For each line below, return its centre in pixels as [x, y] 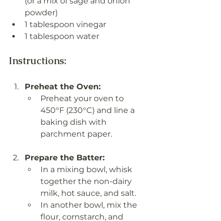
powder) [41, 13]
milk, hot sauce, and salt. [88, 193]
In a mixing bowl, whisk [87, 170]
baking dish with [74, 122]
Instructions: [38, 61]
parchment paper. [76, 134]
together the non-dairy [87, 182]
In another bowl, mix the [90, 205]
